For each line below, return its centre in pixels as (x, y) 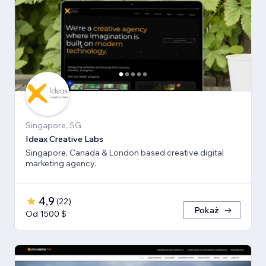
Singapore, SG (53, 126)
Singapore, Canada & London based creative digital (125, 153)
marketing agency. (61, 164)
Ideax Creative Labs (64, 139)
